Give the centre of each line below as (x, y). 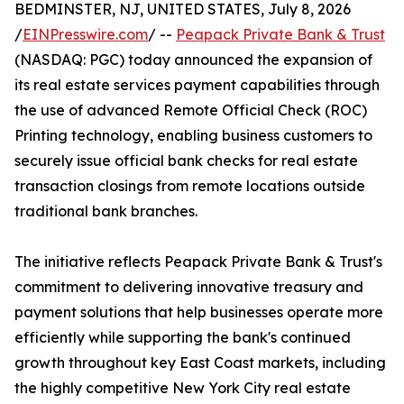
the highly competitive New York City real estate (183, 388)
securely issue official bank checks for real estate (186, 161)
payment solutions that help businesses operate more (199, 312)
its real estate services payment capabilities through (197, 85)
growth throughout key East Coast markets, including (200, 363)
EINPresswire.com (85, 35)
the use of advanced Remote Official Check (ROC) (191, 110)
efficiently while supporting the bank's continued (183, 338)
